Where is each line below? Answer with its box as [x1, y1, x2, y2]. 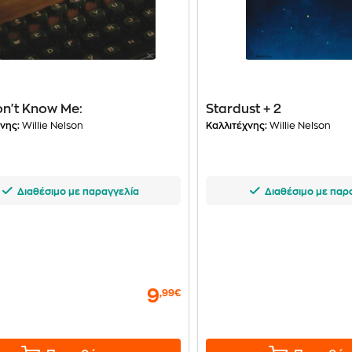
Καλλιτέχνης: [206, 121, 268, 130]
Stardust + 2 [206, 103, 282, 115]
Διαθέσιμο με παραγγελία [16, 187, 139, 196]
